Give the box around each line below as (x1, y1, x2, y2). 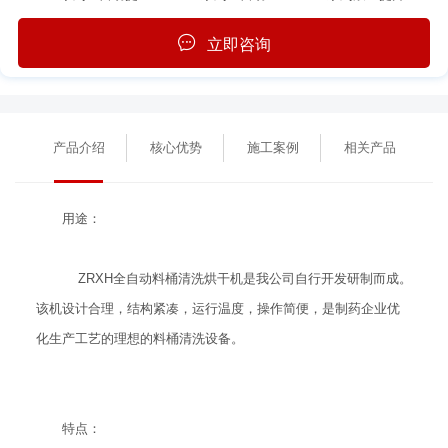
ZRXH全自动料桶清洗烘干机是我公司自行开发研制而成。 (61, 270, 412, 286)
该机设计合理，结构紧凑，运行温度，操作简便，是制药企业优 (35, 300, 400, 316)
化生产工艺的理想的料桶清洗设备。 (35, 330, 244, 346)
